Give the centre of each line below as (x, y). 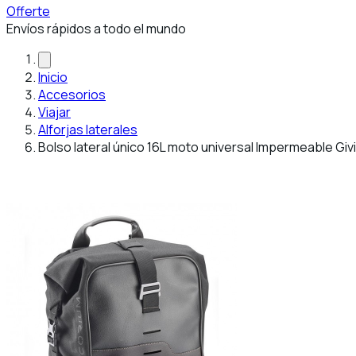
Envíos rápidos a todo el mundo (96, 29)
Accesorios (72, 95)
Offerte (28, 11)
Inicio (53, 77)
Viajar (54, 112)
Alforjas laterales (88, 130)
